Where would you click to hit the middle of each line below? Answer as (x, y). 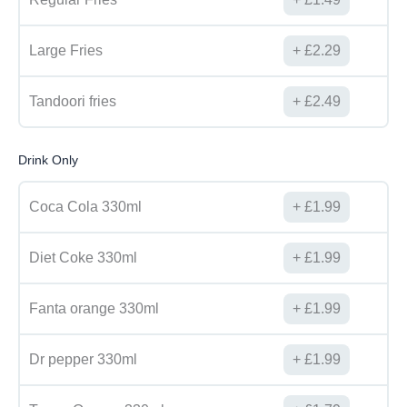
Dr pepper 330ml (83, 359)
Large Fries (66, 50)
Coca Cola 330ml (85, 206)
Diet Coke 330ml (83, 257)
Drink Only (48, 159)
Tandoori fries (73, 101)
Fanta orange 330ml (94, 308)
